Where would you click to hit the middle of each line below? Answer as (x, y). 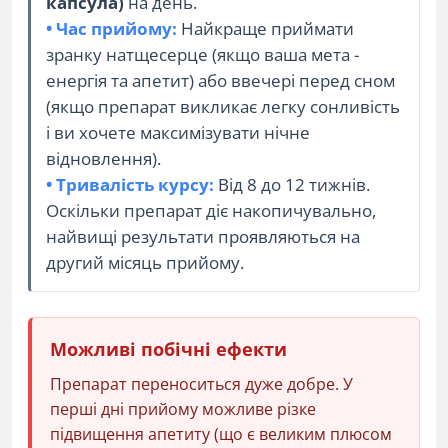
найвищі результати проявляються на (203, 236)
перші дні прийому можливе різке (183, 409)
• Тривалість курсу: (130, 184)
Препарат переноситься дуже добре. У (201, 384)
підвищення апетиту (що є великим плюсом (221, 434)
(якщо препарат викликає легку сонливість (223, 106)
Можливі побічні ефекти (168, 349)
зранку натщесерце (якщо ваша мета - (202, 54)
